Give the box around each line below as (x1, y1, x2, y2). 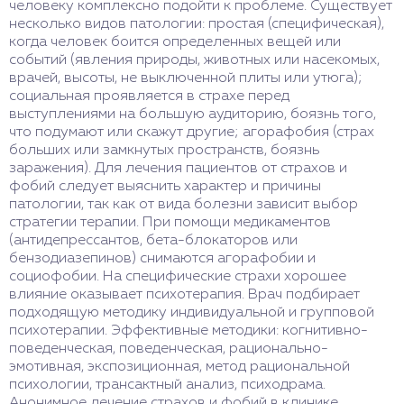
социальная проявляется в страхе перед (9, 89, 289, 105)
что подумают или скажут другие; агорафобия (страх (9, 125, 374, 141)
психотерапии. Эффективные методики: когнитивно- (9, 324, 368, 339)
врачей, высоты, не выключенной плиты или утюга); (9, 71, 363, 87)
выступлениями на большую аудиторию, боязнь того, (9, 107, 376, 123)
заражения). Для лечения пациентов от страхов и (9, 161, 347, 177)
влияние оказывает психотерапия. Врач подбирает (9, 288, 360, 303)
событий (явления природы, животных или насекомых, (9, 53, 380, 69)
